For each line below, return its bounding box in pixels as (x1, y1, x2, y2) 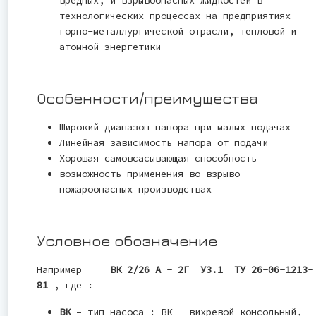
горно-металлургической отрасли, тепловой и (59, 25, 296, 38)
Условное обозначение (37, 231, 217, 250)
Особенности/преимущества (37, 89, 258, 108)
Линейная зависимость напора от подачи (59, 136, 268, 150)
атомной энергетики (59, 40, 161, 54)
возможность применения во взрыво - (59, 167, 251, 181)
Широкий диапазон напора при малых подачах (59, 121, 291, 134)
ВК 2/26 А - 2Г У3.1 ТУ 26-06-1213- (104, 263, 313, 276)
